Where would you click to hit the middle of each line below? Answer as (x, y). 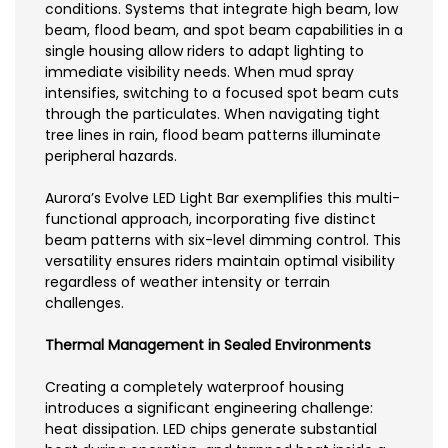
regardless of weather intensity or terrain (187, 282)
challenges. (84, 303)
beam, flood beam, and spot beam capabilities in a (224, 30)
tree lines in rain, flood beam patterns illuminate (213, 135)
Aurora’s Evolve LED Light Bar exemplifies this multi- (222, 198)
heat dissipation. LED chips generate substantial (211, 429)
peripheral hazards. (111, 156)
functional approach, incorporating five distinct (210, 219)
